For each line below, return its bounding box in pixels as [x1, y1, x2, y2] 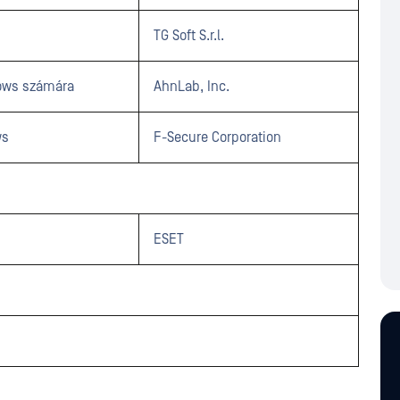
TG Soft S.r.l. [154, 28, 224, 44]
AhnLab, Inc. [154, 79, 229, 95]
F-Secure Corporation [154, 129, 281, 146]
